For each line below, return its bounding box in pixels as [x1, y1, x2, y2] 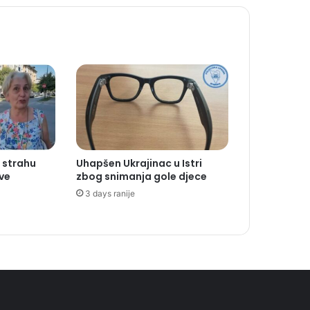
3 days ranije [84, 188, 135, 199]
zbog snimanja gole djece [75, 170, 207, 184]
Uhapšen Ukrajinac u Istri [75, 156, 202, 171]
